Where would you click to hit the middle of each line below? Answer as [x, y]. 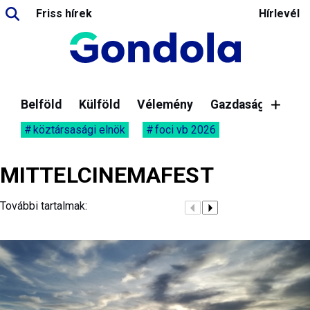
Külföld [99, 104]
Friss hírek [64, 13]
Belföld [41, 104]
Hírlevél [279, 13]
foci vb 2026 [185, 130]
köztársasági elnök [79, 130]
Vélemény [165, 104]
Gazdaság [237, 104]
